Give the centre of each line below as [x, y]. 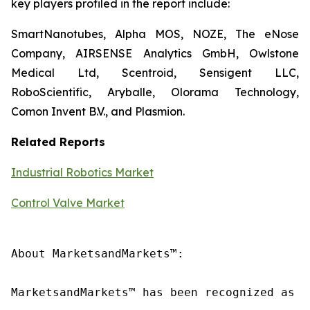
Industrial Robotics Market [82, 172]
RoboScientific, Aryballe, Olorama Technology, [155, 92]
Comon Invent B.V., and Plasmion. [98, 111]
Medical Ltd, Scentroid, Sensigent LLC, [155, 73]
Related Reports [58, 142]
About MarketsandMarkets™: [98, 254]
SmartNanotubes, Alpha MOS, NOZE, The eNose [155, 34]
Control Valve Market [68, 203]
